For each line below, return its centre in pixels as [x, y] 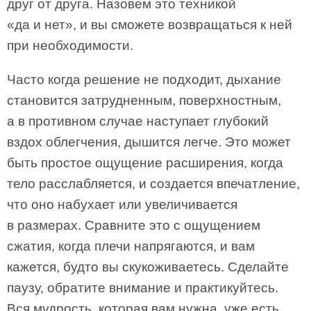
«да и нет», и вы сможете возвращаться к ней [150, 25]
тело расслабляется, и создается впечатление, [153, 184]
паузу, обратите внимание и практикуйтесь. [143, 288]
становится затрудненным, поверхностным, [144, 100]
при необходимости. [70, 45]
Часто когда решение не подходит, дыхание [144, 79]
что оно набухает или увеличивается [122, 204]
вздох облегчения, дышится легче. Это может [149, 142]
